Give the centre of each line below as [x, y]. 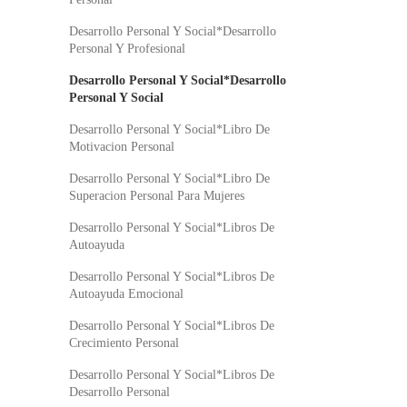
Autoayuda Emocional [126, 294]
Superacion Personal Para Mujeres [157, 196]
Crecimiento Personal [124, 343]
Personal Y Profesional [127, 49]
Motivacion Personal [122, 147]
